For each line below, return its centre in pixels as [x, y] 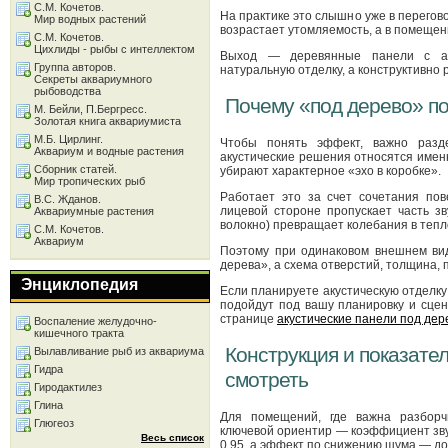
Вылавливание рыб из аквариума [119, 351]
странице [248, 319]
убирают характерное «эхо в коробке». [330, 171]
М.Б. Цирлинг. [68, 139]
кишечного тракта [79, 333]
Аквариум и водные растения [109, 151]
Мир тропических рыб [89, 181]
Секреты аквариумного [93, 79]
